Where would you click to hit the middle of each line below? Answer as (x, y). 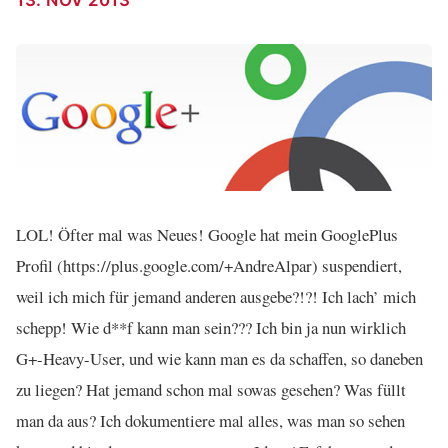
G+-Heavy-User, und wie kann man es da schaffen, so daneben (219, 358)
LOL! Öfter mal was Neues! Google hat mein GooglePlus (207, 234)
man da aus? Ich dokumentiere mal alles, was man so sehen (210, 420)
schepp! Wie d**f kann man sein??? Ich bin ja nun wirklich (211, 327)
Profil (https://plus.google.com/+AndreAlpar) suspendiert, (209, 265)
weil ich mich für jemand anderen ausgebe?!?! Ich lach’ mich (216, 296)
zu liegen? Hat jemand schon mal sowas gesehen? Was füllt (211, 389)
